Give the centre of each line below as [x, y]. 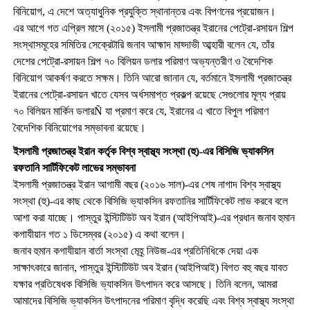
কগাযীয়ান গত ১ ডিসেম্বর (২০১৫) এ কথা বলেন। [99, 234]
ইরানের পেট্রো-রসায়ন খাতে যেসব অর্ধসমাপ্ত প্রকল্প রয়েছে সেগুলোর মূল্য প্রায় [149, 94]
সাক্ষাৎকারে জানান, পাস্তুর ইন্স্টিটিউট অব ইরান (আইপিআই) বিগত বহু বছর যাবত [150, 267]
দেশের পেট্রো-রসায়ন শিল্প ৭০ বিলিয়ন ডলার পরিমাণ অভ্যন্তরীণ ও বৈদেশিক [143, 61]
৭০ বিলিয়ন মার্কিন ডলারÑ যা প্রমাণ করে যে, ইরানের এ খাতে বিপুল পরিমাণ [140, 111]
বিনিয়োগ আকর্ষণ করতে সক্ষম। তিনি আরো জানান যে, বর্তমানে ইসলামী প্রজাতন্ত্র [152, 77]
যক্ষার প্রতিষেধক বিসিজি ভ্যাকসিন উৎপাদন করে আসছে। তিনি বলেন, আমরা [145, 284]
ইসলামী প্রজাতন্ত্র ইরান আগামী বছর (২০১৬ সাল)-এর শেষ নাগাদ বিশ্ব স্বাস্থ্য [147, 184]
